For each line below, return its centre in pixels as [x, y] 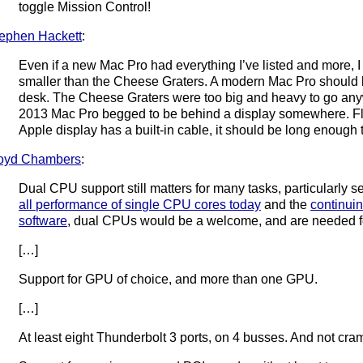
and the [286, 204]
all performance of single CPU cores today [140, 204]
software [43, 220]
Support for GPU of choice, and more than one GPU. [169, 279]
